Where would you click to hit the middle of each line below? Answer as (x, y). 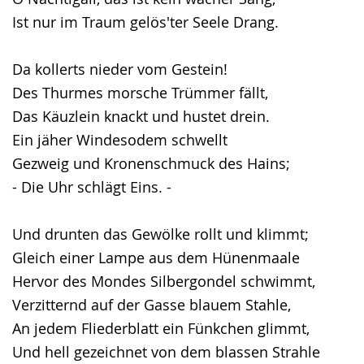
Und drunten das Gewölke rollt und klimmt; (160, 234)
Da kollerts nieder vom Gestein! (120, 69)
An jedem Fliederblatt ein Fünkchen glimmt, (161, 328)
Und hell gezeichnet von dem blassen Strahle (166, 352)
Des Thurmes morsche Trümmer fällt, (140, 93)
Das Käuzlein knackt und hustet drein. (141, 116)
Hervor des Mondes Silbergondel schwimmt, (164, 281)
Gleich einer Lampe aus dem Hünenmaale (156, 258)
